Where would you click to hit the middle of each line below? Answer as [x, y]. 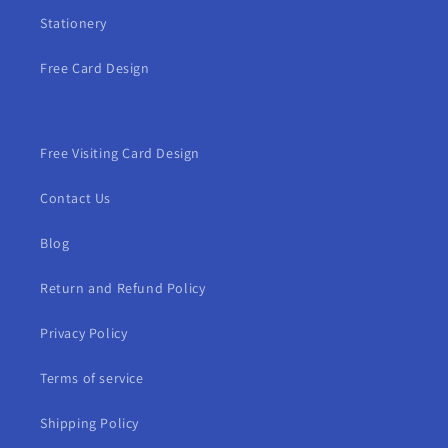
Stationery [73, 22]
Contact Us [75, 197]
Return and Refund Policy [123, 287]
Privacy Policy [84, 332]
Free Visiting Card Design [120, 152]
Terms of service [92, 377]
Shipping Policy [89, 422]
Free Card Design [95, 67]
